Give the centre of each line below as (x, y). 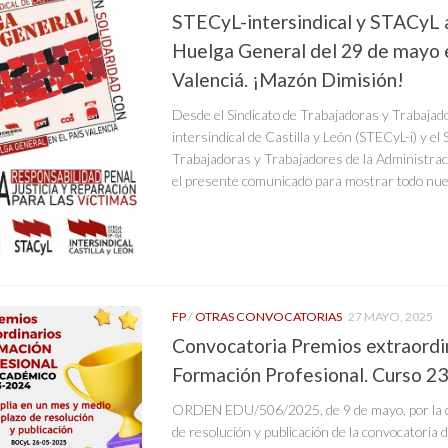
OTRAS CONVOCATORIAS (268, 317)
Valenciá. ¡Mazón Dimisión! (288, 79)
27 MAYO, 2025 (390, 317)
